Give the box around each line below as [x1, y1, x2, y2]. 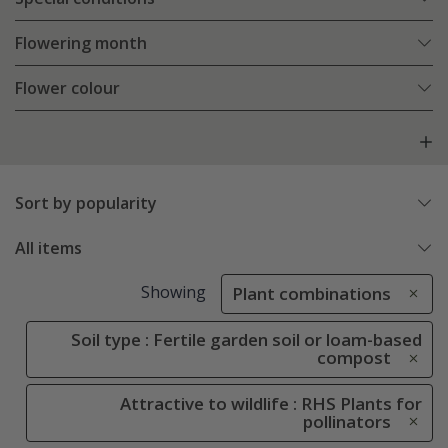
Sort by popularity [15, 192, 157, 215]
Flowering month [15, 32, 147, 55]
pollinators [303, 409, 391, 433]
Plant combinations [232, 282, 391, 306]
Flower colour [15, 77, 120, 100]
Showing [140, 281, 206, 304]
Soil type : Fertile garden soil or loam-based [71, 328, 422, 352]
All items [15, 237, 82, 260]
